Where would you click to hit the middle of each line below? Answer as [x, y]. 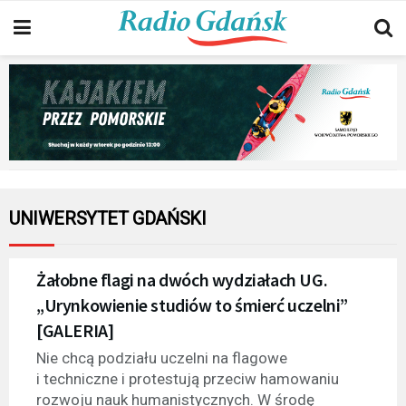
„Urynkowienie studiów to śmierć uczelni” [193, 304]
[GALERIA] [75, 330]
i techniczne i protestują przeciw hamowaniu [188, 378]
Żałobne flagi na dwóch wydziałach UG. [182, 279]
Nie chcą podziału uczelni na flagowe [162, 358]
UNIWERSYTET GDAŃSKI [108, 218]
